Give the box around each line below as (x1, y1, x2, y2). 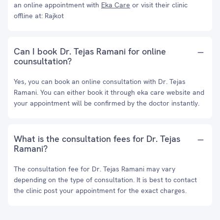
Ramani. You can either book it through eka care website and (14, 88, 204, 97)
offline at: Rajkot (14, 11, 64, 20)
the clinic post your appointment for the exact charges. (14, 186, 187, 195)
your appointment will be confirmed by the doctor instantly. (14, 99, 199, 108)
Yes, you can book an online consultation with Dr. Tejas (14, 77, 186, 86)
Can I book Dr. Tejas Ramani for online (14, 46, 166, 57)
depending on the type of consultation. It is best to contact (14, 175, 197, 184)
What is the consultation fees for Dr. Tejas (14, 133, 180, 144)
